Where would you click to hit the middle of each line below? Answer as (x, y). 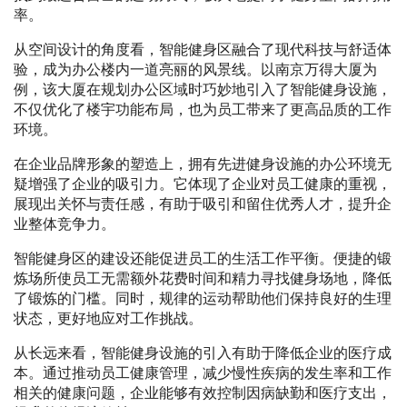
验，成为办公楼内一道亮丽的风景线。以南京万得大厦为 (195, 70)
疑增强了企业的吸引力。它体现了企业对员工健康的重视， (203, 184)
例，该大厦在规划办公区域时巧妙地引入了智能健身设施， (203, 90)
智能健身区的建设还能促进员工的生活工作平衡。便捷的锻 (203, 259)
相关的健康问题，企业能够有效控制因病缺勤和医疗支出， (203, 393)
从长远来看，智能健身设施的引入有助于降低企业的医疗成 (203, 353)
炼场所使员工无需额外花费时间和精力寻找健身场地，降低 (203, 279)
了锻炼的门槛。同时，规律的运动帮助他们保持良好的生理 (203, 299)
